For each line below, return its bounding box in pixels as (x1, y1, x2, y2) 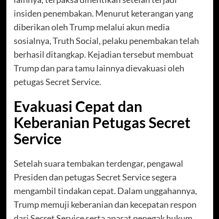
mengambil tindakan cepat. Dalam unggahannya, (13, 185, 197, 197)
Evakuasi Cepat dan (13, 97, 142, 115)
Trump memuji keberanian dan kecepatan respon (13, 199, 197, 210)
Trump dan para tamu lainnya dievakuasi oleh (13, 63, 184, 74)
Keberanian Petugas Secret (13, 113, 191, 131)
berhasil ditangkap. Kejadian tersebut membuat (13, 49, 194, 60)
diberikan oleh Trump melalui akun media (13, 22, 170, 33)
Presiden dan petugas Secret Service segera (13, 172, 176, 183)
